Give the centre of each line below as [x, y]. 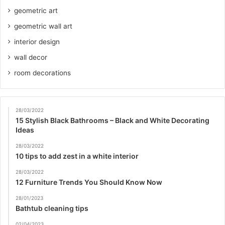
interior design [37, 42]
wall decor [31, 58]
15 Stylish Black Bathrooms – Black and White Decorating [113, 121]
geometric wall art [43, 26]
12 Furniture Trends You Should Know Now [89, 182]
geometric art [36, 11]
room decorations [42, 73]
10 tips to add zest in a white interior [77, 156]
